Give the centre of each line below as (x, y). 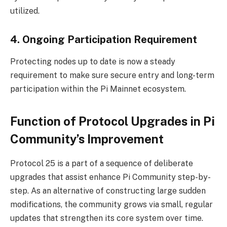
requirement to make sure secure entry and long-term (112, 75)
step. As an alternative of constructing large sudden (108, 191)
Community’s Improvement (87, 139)
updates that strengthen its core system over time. (107, 218)
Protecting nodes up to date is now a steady (93, 62)
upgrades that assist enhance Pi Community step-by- (110, 177)
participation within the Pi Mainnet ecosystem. (98, 89)
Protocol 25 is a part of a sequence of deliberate (102, 164)
